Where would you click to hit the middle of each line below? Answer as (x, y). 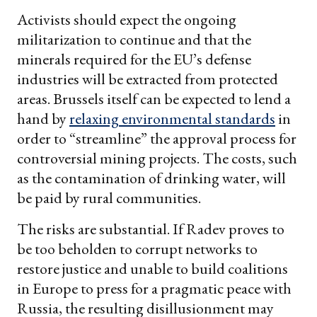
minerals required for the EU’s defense (134, 59)
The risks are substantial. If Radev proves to (151, 229)
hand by (43, 119)
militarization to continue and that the (134, 40)
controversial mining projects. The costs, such (157, 158)
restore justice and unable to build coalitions (152, 269)
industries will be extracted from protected (148, 79)
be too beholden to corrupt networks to (137, 249)
